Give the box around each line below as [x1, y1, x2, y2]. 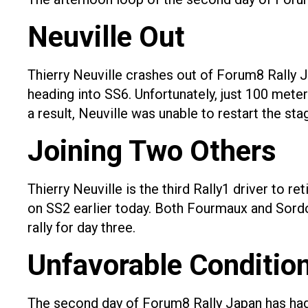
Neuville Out [27, 20, 185, 54]
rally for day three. [27, 219, 139, 236]
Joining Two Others [27, 134, 283, 168]
